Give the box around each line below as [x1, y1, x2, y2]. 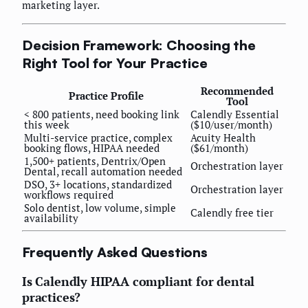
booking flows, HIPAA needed [24, 140, 159, 155]
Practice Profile [68, 88, 144, 102]
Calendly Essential [190, 107, 279, 121]
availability [24, 210, 78, 225]
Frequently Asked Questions [22, 243, 208, 261]
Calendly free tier [190, 205, 274, 219]
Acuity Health [190, 130, 256, 144]
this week [24, 117, 69, 131]
